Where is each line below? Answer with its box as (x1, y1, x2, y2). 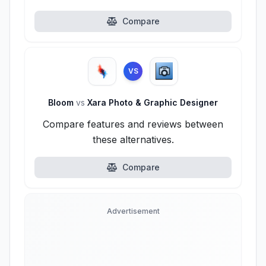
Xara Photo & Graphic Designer (85, 97, 218, 107)
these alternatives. (92, 134, 174, 145)
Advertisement (106, 207, 160, 216)
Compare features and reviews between (43, 118, 223, 130)
